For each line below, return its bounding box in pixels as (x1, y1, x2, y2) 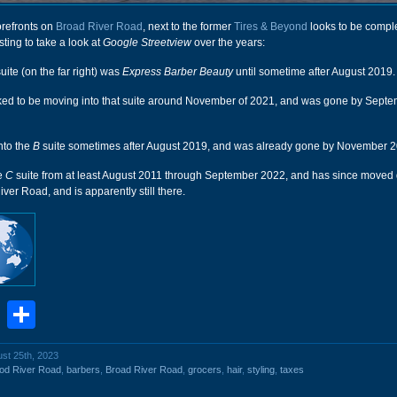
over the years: (191, 36, 265, 49)
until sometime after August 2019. (233, 66, 395, 78)
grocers (188, 364, 222, 375)
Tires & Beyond (234, 20, 307, 33)
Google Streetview (103, 36, 191, 49)
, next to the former (143, 20, 234, 33)
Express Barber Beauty (122, 66, 233, 78)
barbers (66, 364, 100, 375)
